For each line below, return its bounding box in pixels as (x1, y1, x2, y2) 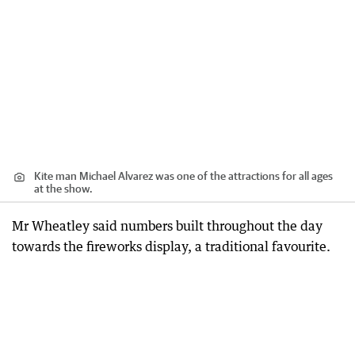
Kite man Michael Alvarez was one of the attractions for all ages (34, 169, 333, 182)
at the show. (34, 181, 93, 195)
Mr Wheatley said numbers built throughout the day (12, 217, 323, 234)
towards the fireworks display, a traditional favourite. (12, 238, 330, 254)
